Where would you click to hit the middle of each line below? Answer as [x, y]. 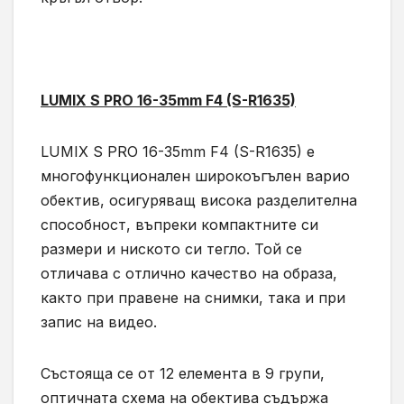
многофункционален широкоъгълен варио [195, 176]
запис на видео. [99, 322]
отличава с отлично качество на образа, [189, 274]
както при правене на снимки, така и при [193, 298]
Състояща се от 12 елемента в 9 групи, [183, 374]
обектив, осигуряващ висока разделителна [199, 201]
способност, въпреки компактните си [179, 225]
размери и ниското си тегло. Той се [171, 249]
